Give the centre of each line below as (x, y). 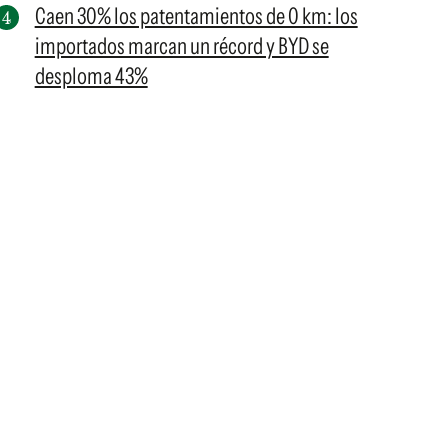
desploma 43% (91, 76)
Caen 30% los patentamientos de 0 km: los (196, 16)
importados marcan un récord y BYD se (181, 46)
